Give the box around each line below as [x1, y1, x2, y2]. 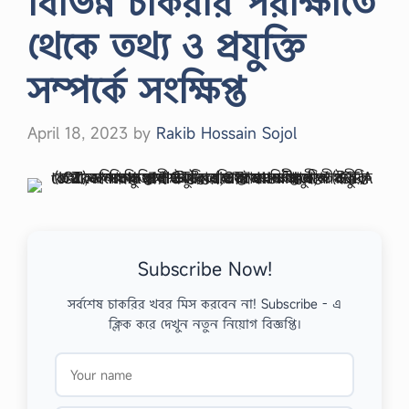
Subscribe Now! [137, 257, 272, 281]
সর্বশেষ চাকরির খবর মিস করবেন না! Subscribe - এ [68, 295, 341, 312]
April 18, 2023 [27, 121, 128, 143]
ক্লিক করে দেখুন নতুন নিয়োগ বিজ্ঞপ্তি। [108, 315, 301, 332]
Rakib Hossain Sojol [156, 121, 297, 143]
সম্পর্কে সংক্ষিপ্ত [27, 65, 246, 113]
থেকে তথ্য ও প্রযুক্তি [27, 21, 305, 69]
